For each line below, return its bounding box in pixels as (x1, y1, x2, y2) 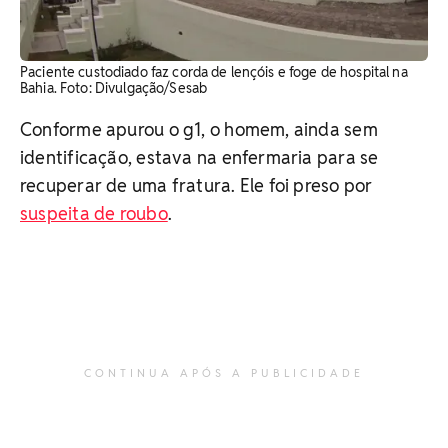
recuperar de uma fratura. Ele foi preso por (20, 173, 373, 197)
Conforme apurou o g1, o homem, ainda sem (20, 117, 378, 141)
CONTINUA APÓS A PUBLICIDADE (84, 365, 364, 380)
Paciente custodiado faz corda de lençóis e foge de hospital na (20, 62, 408, 81)
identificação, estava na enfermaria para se (20, 145, 379, 169)
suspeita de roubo (20, 201, 168, 225)
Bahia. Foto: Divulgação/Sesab (20, 78, 208, 97)
